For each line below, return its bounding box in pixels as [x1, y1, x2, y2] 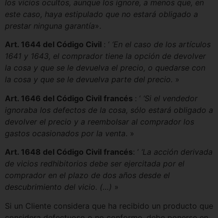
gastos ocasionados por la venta [5, 128, 126, 138]
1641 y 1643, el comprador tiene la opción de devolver [5, 51, 206, 61]
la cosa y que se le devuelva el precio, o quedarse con [5, 63, 205, 73]
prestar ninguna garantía [5, 21, 95, 31]
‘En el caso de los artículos [112, 39, 211, 50]
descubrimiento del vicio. [5, 182, 100, 192]
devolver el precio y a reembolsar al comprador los [5, 116, 194, 127]
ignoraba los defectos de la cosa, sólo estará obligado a [5, 105, 213, 115]
